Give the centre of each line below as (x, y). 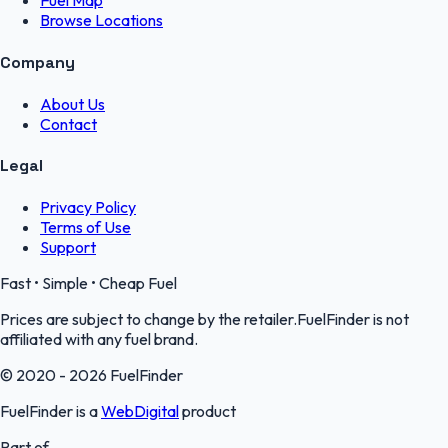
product (207, 411)
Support (68, 247)
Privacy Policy (88, 207)
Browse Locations (101, 20)
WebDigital (140, 411)
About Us (72, 103)
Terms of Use (85, 227)
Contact (68, 123)
